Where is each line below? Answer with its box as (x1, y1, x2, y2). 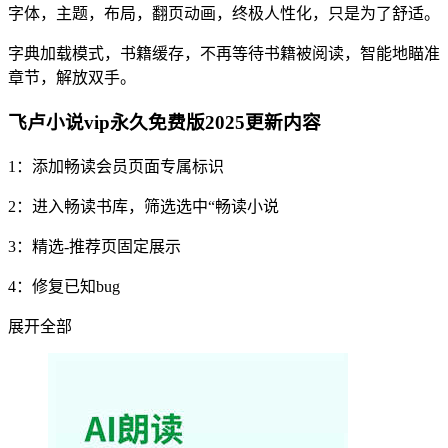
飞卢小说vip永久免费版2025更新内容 (8, 112, 321, 134)
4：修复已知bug (8, 277, 120, 295)
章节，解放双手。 (8, 69, 136, 87)
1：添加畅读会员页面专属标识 (8, 157, 224, 175)
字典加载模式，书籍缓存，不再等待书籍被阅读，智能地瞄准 (8, 45, 440, 63)
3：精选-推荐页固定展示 (8, 237, 181, 255)
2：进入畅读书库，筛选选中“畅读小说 (8, 197, 279, 215)
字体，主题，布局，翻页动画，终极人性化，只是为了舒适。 (8, 5, 440, 23)
